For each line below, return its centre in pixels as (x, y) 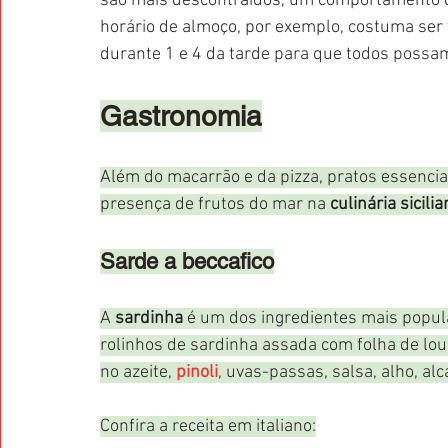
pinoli (197, 372)
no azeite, (138, 372)
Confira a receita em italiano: (208, 426)
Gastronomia (181, 115)
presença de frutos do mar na (215, 204)
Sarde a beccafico (187, 261)
